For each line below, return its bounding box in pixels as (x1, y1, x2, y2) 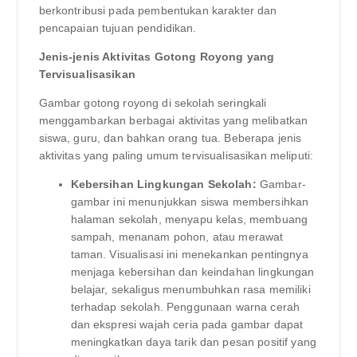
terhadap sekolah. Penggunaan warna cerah (70, 300, 300, 313)
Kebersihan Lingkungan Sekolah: (70, 177, 257, 190)
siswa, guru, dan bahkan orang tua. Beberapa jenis (38, 131, 302, 144)
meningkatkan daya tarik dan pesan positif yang (70, 335, 316, 348)
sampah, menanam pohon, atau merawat (70, 229, 284, 243)
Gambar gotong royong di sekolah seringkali (38, 96, 267, 109)
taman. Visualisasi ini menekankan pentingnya (70, 247, 308, 261)
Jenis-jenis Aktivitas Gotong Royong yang (38, 49, 275, 63)
